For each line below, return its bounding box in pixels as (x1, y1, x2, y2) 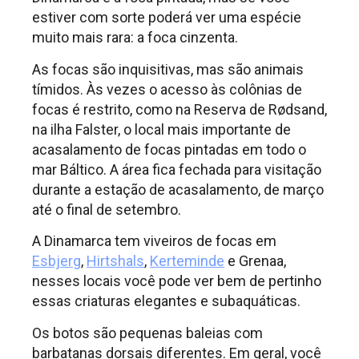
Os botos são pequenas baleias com (32, 324, 263, 341)
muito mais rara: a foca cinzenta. (32, 29, 238, 46)
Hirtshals (87, 252, 144, 270)
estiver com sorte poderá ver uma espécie (32, 9, 301, 26)
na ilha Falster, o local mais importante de (32, 120, 291, 138)
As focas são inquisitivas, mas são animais (32, 60, 304, 78)
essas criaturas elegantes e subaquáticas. (32, 292, 301, 310)
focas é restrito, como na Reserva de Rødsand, (32, 100, 327, 118)
